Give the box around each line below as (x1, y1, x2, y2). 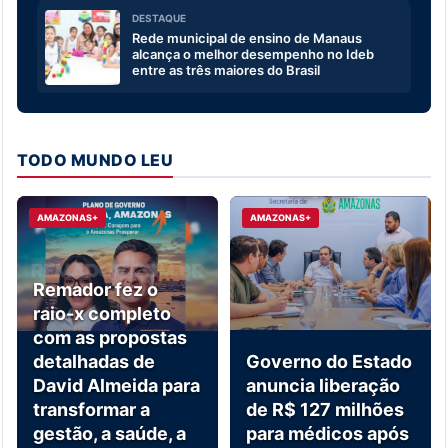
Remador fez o (33, 279, 158, 301)
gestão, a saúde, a (33, 423, 186, 445)
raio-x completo (33, 303, 171, 325)
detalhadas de (33, 351, 155, 373)
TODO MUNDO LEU (17, 150, 173, 171)
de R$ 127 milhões (246, 399, 404, 421)
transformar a (33, 399, 150, 421)
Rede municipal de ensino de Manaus (132, 30, 362, 47)
